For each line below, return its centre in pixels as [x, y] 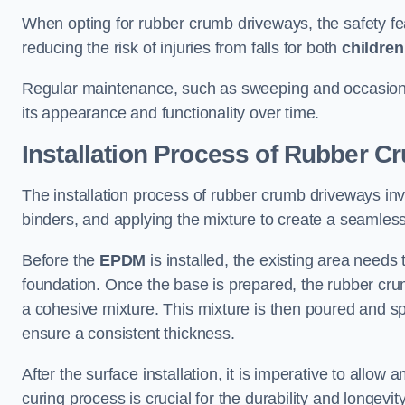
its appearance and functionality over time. [171, 113]
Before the [61, 261]
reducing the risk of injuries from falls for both [182, 48]
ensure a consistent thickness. [128, 334]
